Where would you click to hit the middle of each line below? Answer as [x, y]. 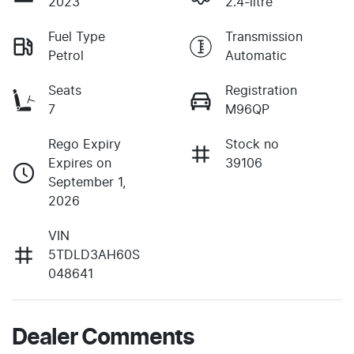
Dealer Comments [103, 338]
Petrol [66, 56]
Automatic [256, 56]
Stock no [252, 144]
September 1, [87, 182]
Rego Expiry [85, 144]
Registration [261, 90]
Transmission [264, 37]
